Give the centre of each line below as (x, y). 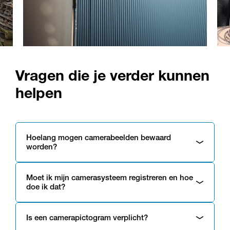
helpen (39, 92)
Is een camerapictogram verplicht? (87, 217)
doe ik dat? (46, 186)
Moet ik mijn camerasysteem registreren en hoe (110, 177)
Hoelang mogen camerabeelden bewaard (99, 137)
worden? (42, 146)
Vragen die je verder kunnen (112, 75)
